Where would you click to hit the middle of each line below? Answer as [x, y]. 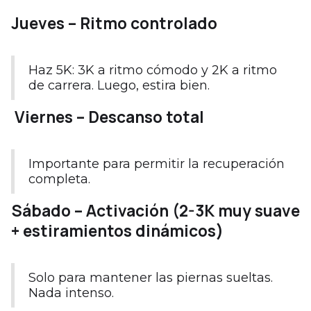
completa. [59, 179]
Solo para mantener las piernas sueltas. [151, 277]
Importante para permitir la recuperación [157, 163]
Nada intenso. [71, 293]
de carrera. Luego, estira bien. [119, 85]
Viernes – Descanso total [108, 117]
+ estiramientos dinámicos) [117, 230]
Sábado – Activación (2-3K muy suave [155, 210]
